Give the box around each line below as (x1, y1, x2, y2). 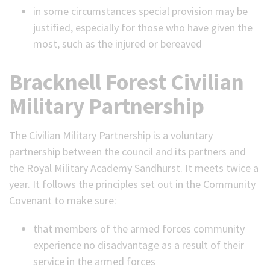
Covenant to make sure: (9, 193, 116, 207)
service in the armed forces (33, 254, 155, 268)
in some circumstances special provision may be (33, 4, 248, 18)
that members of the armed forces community (33, 222, 245, 236)
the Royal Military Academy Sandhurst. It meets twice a (9, 161, 259, 175)
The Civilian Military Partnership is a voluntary (9, 128, 213, 142)
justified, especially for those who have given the (33, 20, 253, 34)
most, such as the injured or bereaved (33, 37, 202, 51)
